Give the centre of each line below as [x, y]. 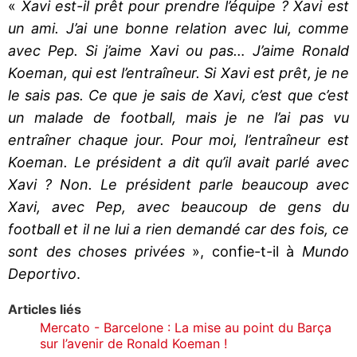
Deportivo [42, 273]
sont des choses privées [96, 251]
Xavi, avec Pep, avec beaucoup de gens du [178, 206]
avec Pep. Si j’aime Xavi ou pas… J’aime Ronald [178, 50]
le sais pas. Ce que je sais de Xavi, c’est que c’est [178, 95]
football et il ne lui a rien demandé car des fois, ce [178, 229]
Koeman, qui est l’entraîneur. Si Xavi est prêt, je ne [178, 73]
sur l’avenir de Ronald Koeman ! [133, 343]
